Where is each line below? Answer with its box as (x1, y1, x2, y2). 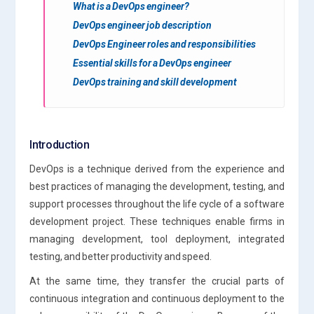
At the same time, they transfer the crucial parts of (29, 275, 285, 287)
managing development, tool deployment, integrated (29, 233, 285, 245)
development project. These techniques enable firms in (29, 215, 285, 227)
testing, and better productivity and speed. (29, 250, 212, 262)
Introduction (29, 137, 90, 151)
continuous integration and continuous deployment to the (29, 292, 285, 304)
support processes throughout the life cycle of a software (29, 198, 285, 210)
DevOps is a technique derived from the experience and (29, 163, 285, 175)
